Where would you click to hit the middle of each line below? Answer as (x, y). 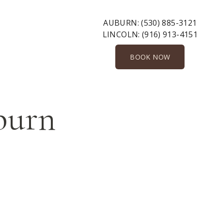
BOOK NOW (150, 57)
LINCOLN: (122, 34)
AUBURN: (122, 23)
